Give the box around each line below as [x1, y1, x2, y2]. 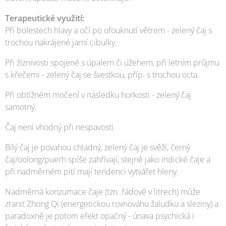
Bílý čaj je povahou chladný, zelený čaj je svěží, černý [5, 141, 190, 153]
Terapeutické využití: [5, 12, 84, 24]
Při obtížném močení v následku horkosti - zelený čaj [5, 89, 191, 100]
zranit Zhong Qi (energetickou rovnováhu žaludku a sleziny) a [5, 198, 218, 209]
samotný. [5, 101, 37, 112]
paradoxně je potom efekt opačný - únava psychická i [5, 210, 194, 221]
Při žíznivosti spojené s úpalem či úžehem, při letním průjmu [5, 56, 219, 68]
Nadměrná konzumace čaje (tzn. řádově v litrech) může [5, 186, 200, 197]
